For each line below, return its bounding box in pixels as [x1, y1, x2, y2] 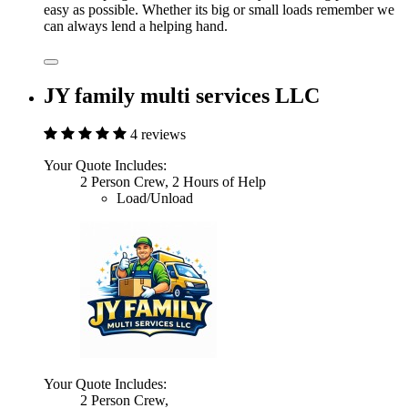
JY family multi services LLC [44, 83, 320, 107]
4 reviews [130, 126, 186, 142]
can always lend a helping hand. [44, 17, 228, 34]
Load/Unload [117, 189, 193, 206]
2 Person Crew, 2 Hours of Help [80, 173, 266, 189]
